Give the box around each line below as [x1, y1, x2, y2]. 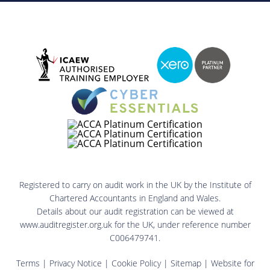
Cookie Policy [111, 257, 161, 269]
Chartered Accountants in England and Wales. [49, 192, 221, 204]
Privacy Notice [49, 257, 102, 269]
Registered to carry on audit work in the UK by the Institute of [19, 178, 251, 190]
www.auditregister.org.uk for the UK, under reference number [19, 218, 251, 230]
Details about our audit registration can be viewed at [36, 205, 234, 217]
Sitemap [170, 257, 201, 269]
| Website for [201, 257, 254, 269]
